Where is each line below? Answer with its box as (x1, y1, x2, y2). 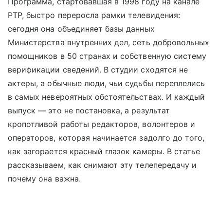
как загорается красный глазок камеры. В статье (8, 146, 200, 157)
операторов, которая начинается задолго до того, (8, 133, 205, 143)
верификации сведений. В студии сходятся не (8, 65, 188, 75)
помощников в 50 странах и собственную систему (8, 51, 207, 61)
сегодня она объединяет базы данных (8, 24, 155, 34)
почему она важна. (8, 174, 81, 184)
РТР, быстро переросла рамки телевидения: (8, 10, 180, 20)
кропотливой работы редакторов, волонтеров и (8, 119, 196, 129)
